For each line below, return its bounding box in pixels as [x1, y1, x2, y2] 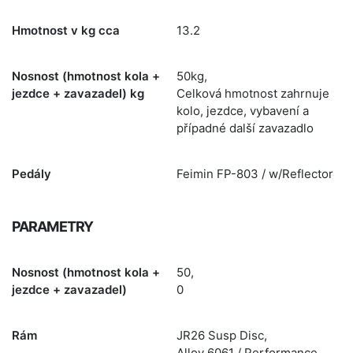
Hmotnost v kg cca [12, 23, 120, 38]
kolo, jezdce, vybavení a [176, 103, 309, 118]
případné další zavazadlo [176, 121, 314, 136]
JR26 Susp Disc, [176, 328, 267, 343]
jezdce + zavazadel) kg [12, 86, 144, 101]
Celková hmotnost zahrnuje [176, 86, 329, 101]
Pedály [12, 166, 51, 181]
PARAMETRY [12, 218, 93, 235]
